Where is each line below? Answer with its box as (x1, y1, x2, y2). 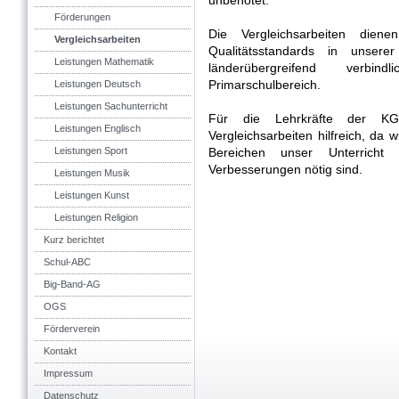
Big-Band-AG (44, 279, 101, 289)
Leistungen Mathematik (54, 56, 154, 67)
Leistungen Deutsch (54, 78, 141, 89)
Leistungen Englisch (54, 123, 141, 134)
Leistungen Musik (54, 167, 130, 178)
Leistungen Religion (54, 212, 138, 223)
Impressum (44, 368, 93, 379)
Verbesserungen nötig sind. (208, 162, 362, 176)
